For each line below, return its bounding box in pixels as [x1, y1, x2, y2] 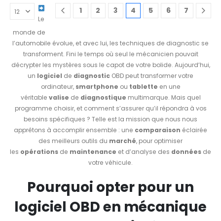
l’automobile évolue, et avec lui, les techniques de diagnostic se [12, 39, 209, 48]
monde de [12, 28, 45, 37]
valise [48, 93, 69, 102]
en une [157, 82, 181, 91]
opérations [20, 147, 58, 156]
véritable [20, 93, 49, 102]
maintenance [70, 147, 116, 156]
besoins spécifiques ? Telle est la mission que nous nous [24, 115, 197, 124]
